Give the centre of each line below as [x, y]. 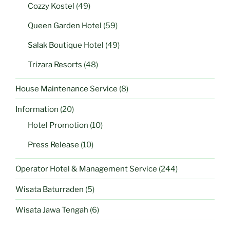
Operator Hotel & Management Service [86, 169]
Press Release [53, 145]
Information [37, 109]
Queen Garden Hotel [65, 26]
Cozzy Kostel [51, 6]
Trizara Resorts [55, 65]
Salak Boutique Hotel [66, 45]
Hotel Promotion [58, 126]
